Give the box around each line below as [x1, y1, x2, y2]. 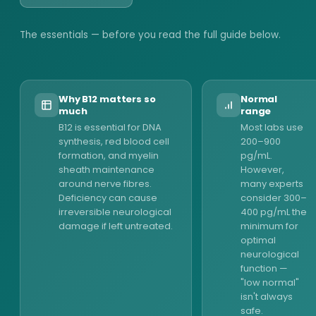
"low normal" [241, 276, 299, 289]
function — [241, 262, 288, 275]
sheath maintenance [59, 163, 154, 176]
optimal [241, 233, 276, 247]
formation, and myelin [59, 149, 159, 162]
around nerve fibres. [59, 177, 152, 190]
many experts [241, 177, 303, 190]
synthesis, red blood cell [59, 135, 169, 148]
